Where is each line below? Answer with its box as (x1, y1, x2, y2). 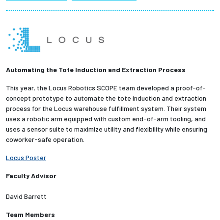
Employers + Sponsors (35, 138, 114, 148)
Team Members (6, 210, 55, 219)
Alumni (35, 188, 60, 197)
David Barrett (6, 192, 47, 200)
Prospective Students (35, 114, 113, 123)
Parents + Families (35, 163, 101, 172)
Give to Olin (27, 59, 79, 72)
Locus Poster (6, 153, 46, 162)
